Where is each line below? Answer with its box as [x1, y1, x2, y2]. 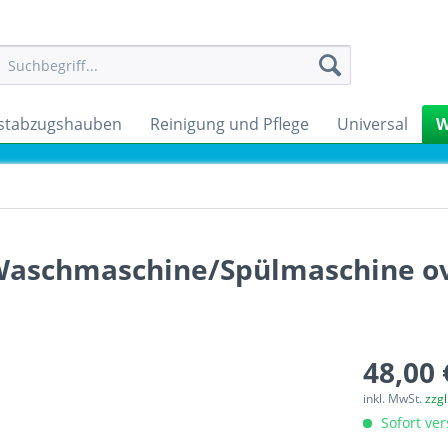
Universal [337, 113, 408, 135]
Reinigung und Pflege [150, 113, 309, 135]
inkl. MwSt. [363, 390, 426, 407]
